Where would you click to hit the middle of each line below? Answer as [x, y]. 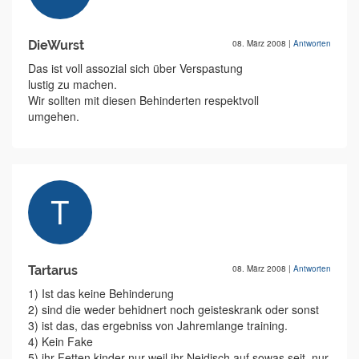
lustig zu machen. [73, 85]
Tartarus [53, 271]
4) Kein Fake [61, 342]
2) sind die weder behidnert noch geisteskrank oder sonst [173, 310]
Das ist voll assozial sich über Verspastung [135, 69]
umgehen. [54, 117]
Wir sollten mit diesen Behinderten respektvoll [143, 101]
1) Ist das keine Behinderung [101, 294]
